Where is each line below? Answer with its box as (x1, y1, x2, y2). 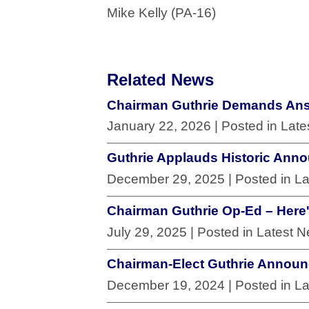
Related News (107, 70, 214, 89)
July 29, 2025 (107, 224, 187, 239)
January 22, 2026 (107, 119, 211, 134)
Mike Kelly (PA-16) (107, 6, 216, 20)
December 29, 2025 (107, 172, 225, 187)
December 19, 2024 (107, 277, 225, 292)
